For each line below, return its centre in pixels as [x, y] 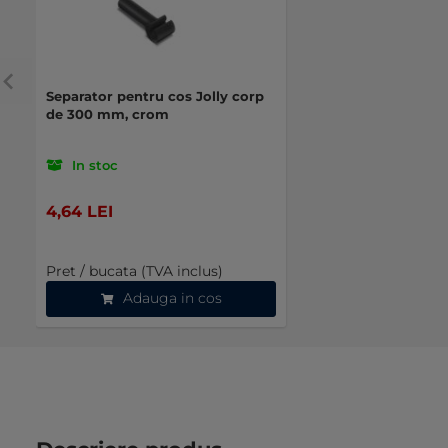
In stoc [95, 164]
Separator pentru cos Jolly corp [155, 95]
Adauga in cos [172, 298]
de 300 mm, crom [107, 113]
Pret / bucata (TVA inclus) [134, 270]
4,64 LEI [79, 211]
